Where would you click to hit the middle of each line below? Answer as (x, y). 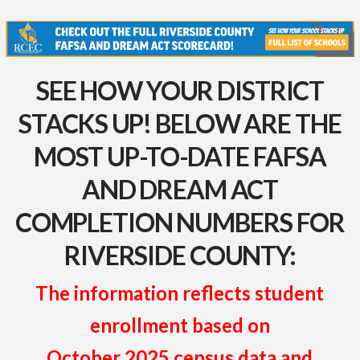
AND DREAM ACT (180, 190)
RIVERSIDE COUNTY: (180, 256)
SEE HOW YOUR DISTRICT (180, 91)
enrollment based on (180, 325)
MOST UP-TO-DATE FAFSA (180, 157)
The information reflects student (180, 292)
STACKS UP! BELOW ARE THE (180, 124)
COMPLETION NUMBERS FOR (180, 223)
